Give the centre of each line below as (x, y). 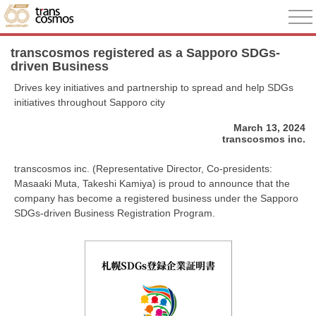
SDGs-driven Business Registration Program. (115, 213)
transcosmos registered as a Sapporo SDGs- (145, 53)
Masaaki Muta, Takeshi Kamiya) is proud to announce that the (152, 183)
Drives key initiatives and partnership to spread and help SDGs (154, 87)
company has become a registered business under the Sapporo (156, 198)
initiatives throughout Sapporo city (90, 102)
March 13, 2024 (269, 127)
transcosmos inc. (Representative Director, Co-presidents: (143, 168)
